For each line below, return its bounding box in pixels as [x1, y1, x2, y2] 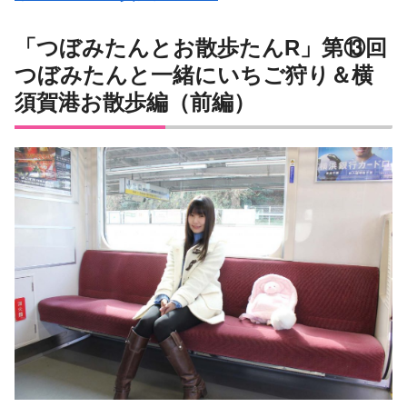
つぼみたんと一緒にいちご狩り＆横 [15, 63, 373, 88]
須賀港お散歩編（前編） [15, 90, 255, 115]
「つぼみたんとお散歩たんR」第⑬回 [15, 35, 387, 61]
